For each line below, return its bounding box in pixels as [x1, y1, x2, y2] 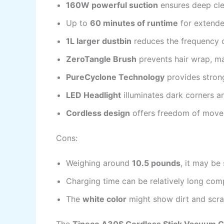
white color [82, 194, 126, 204]
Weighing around [66, 158, 132, 168]
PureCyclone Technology [66, 72, 164, 82]
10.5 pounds [132, 158, 180, 168]
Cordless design [66, 108, 130, 118]
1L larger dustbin [66, 36, 131, 46]
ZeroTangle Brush [66, 54, 136, 64]
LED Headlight [66, 90, 121, 100]
